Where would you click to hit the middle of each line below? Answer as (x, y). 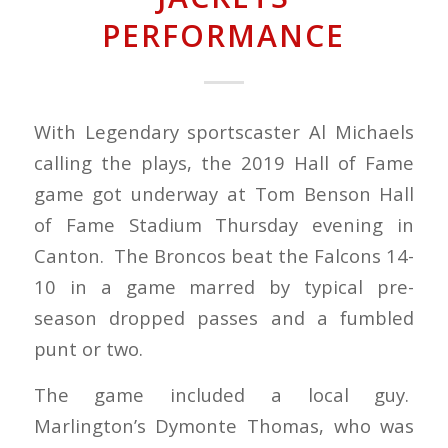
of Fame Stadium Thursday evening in (224, 224)
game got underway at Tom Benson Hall (224, 193)
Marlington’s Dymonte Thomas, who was (224, 426)
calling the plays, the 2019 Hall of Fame (224, 162)
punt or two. (88, 348)
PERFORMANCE (224, 35)
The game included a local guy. (224, 395)
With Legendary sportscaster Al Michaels (224, 131)
